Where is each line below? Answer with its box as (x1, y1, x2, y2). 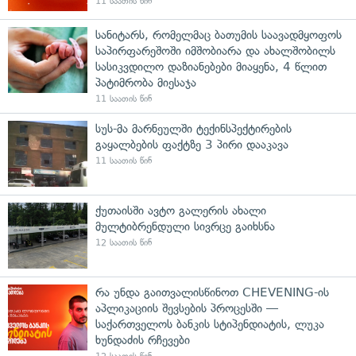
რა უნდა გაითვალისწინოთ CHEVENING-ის (95, 284, 329, 300)
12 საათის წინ (95, 237, 152, 248)
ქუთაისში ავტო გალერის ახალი (95, 203, 266, 218)
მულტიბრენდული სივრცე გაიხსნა (95, 219, 275, 234)
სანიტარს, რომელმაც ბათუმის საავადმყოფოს (95, 27, 342, 42)
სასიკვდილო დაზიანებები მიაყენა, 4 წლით (95, 59, 327, 74)
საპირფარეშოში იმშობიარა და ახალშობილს (95, 43, 335, 58)
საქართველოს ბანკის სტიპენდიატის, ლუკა (95, 316, 324, 331)
